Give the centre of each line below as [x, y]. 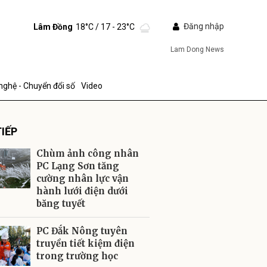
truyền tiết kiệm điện [86, 243]
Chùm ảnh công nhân [88, 153]
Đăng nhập [204, 26]
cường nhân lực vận [83, 178]
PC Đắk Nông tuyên [82, 231]
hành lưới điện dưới [82, 191]
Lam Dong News [197, 49]
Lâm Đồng [53, 27]
